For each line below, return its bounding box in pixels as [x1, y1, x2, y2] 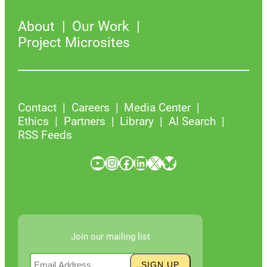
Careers [71, 100, 110, 114]
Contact [18, 100, 57, 114]
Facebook [119, 154, 126, 171]
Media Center [124, 100, 191, 114]
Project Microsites [18, 34, 131, 51]
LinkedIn [133, 154, 141, 171]
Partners [63, 114, 105, 128]
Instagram [104, 154, 117, 171]
